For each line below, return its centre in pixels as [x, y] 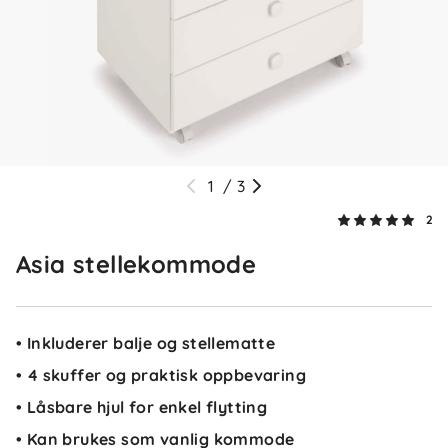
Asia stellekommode [136, 264]
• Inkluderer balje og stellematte [146, 343]
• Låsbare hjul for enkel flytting [142, 407]
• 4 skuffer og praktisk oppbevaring [161, 375]
